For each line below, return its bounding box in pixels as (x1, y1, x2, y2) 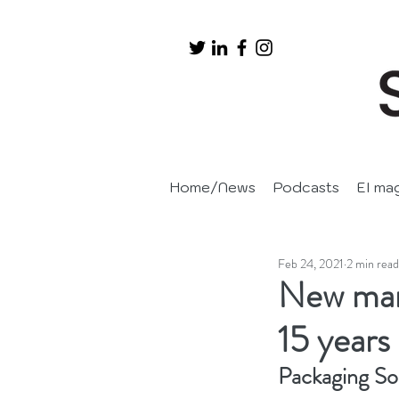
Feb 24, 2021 (278, 255, 344, 273)
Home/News (170, 178, 256, 196)
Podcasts (273, 178, 339, 196)
